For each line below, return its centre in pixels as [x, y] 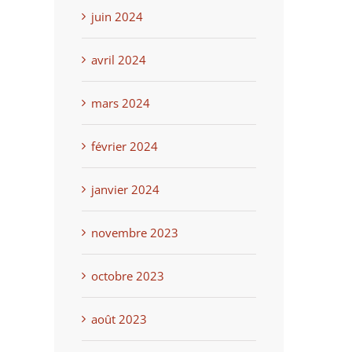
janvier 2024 [125, 189]
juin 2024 [117, 16]
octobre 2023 [127, 275]
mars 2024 [120, 103]
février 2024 [124, 146]
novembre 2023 [134, 232]
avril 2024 [118, 59]
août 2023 [119, 319]
